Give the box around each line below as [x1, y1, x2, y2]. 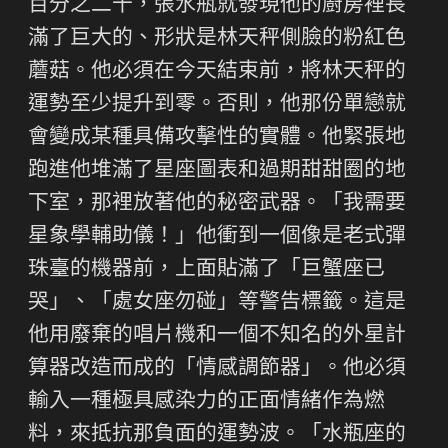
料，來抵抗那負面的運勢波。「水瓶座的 [28, 424, 406, 446]
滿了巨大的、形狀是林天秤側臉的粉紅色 [28, 28, 406, 50]
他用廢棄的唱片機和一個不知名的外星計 [28, 325, 406, 347]
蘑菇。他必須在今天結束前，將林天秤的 [28, 61, 406, 83]
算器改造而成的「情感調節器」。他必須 [28, 358, 406, 380]
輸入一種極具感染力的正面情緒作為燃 [28, 391, 385, 413]
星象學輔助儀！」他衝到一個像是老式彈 [28, 226, 406, 248]
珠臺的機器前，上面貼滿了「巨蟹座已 [28, 259, 385, 281]
